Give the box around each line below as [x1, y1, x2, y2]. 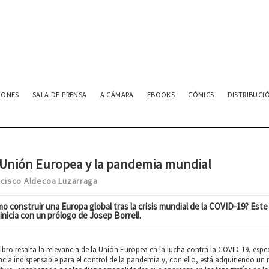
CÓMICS [188, 90, 214, 99]
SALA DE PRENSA [32, 90, 87, 99]
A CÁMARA [100, 90, 134, 99]
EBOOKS [147, 90, 175, 99]
